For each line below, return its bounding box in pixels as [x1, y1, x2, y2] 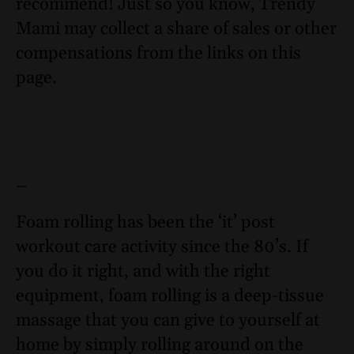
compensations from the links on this [16, 43, 301, 66]
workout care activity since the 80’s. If [16, 235, 308, 258]
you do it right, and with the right [16, 260, 270, 283]
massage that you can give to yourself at [16, 309, 320, 332]
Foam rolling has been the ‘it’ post [16, 211, 275, 234]
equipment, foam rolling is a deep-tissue [16, 284, 324, 307]
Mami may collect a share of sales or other [16, 18, 337, 41]
